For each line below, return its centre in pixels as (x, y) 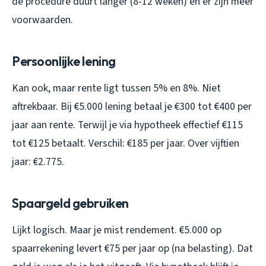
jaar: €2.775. (38, 161)
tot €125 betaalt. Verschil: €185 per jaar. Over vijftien (126, 143)
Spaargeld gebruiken (70, 203)
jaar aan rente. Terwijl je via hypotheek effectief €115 (127, 125)
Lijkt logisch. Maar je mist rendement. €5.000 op (117, 230)
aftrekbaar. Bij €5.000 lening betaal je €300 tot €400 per (132, 106)
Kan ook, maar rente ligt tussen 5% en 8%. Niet (116, 88)
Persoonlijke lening (64, 61)
